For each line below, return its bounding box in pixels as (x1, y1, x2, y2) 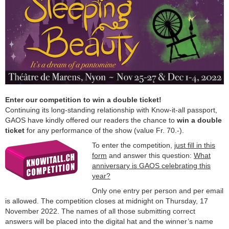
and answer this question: (107, 151, 194, 160)
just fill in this (174, 141, 215, 150)
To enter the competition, (92, 141, 174, 150)
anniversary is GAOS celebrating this (92, 162, 211, 170)
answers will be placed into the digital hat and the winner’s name (5, 217, 213, 226)
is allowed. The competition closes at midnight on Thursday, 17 (5, 197, 208, 205)
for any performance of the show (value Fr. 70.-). (25, 126, 184, 135)
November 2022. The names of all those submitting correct (5, 207, 195, 216)
